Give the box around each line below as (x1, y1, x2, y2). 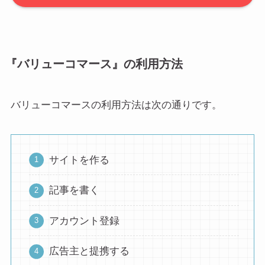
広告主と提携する (49, 245, 130, 257)
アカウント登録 (49, 215, 119, 227)
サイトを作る (49, 154, 109, 166)
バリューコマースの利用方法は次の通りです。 (10, 99, 222, 111)
